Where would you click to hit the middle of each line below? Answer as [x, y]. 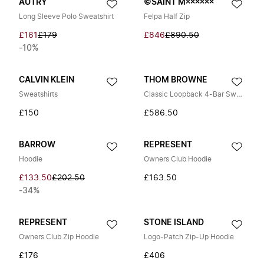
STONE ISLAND [174, 223]
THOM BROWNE [176, 80]
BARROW [37, 145]
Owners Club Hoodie [178, 159]
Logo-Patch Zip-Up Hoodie [189, 237]
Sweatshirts [38, 94]
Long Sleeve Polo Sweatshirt [66, 16]
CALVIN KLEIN [47, 80]
